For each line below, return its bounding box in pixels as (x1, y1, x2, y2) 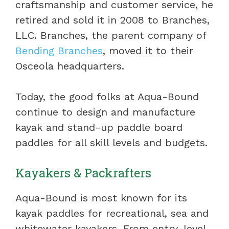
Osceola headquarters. (15, 60, 124, 73)
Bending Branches (15, 44, 103, 57)
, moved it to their (103, 44, 193, 57)
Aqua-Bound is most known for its (15, 192, 187, 204)
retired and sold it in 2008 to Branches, (15, 14, 210, 27)
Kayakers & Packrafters (15, 165, 151, 181)
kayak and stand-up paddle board (15, 121, 182, 134)
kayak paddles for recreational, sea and (15, 207, 209, 220)
